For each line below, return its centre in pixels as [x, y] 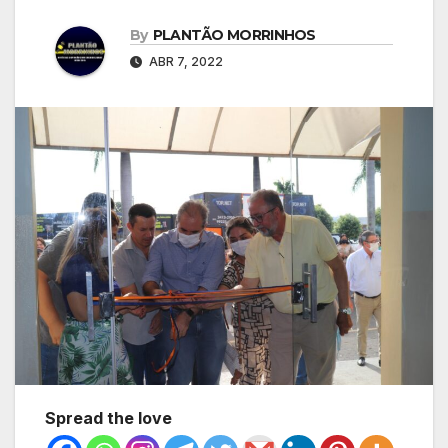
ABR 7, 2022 [184, 61]
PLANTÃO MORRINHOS [234, 34]
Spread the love [108, 418]
